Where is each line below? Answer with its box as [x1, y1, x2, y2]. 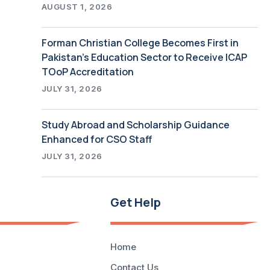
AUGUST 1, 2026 [41, 1, 113, 11]
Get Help [110, 193, 162, 210]
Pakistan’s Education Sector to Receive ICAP [41, 50, 247, 64]
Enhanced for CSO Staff [41, 132, 152, 146]
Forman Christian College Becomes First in [41, 36, 239, 49]
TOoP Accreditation [41, 64, 134, 78]
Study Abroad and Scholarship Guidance [41, 118, 230, 131]
